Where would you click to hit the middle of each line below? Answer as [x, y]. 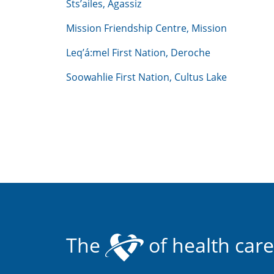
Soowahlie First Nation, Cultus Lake [146, 77]
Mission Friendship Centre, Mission [146, 28]
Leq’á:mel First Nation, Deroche [138, 52]
